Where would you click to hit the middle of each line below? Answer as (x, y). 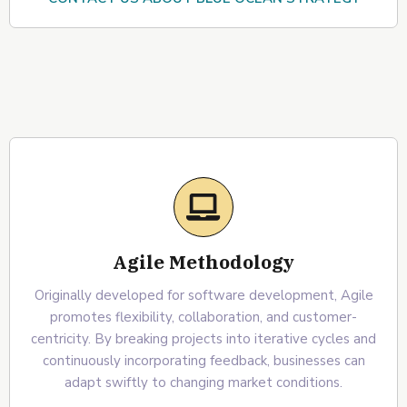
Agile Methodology (203, 261)
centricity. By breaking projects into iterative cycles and (203, 338)
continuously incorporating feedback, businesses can (203, 360)
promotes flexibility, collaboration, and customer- (203, 317)
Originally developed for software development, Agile (203, 295)
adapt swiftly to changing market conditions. (203, 382)
